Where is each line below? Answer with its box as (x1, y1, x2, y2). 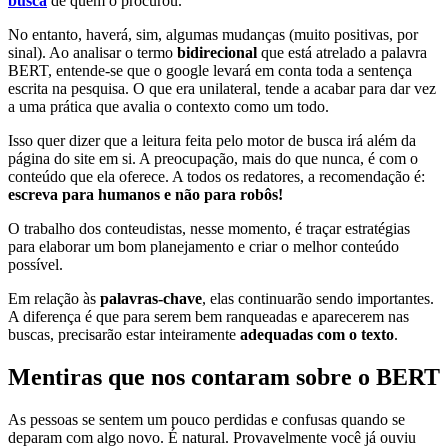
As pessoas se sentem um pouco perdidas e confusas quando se (8, 410, 405, 428)
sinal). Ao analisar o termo (8, 44, 177, 62)
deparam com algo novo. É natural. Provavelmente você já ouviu (8, 428, 416, 446)
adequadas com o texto (240, 326, 394, 344)
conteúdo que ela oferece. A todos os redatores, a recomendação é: (8, 168, 425, 186)
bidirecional (177, 44, 257, 62)
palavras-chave (100, 290, 202, 308)
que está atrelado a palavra (257, 44, 427, 62)
